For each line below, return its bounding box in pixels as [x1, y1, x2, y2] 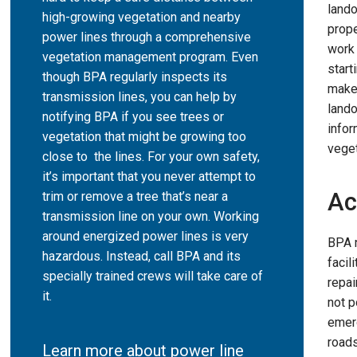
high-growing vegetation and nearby [42, 9, 241, 25]
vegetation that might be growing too [42, 128, 246, 144]
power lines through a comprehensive [42, 29, 251, 45]
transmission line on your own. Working [42, 208, 259, 224]
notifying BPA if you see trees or [42, 108, 224, 124]
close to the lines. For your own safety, [42, 148, 260, 164]
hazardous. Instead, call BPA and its [42, 248, 241, 264]
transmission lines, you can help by [42, 88, 237, 104]
